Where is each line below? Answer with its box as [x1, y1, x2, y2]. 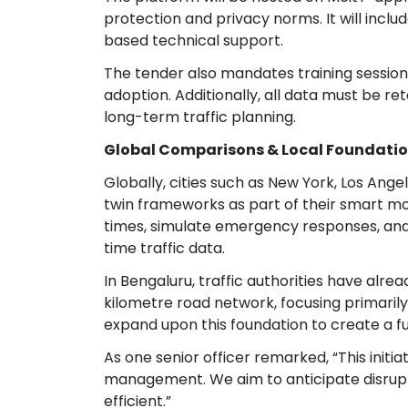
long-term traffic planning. [104, 107, 296, 128]
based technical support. [104, 30, 283, 52]
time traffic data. [104, 238, 225, 260]
